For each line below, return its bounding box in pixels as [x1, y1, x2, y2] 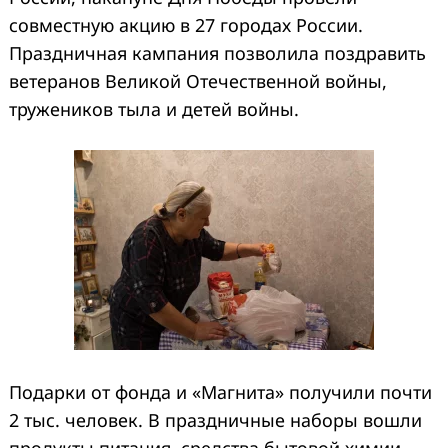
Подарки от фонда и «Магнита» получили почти [9, 380, 432, 405]
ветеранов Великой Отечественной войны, [9, 69, 387, 94]
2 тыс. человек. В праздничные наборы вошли [9, 408, 422, 433]
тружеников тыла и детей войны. [9, 97, 299, 122]
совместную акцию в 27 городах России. [9, 13, 363, 38]
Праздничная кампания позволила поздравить [9, 41, 426, 66]
